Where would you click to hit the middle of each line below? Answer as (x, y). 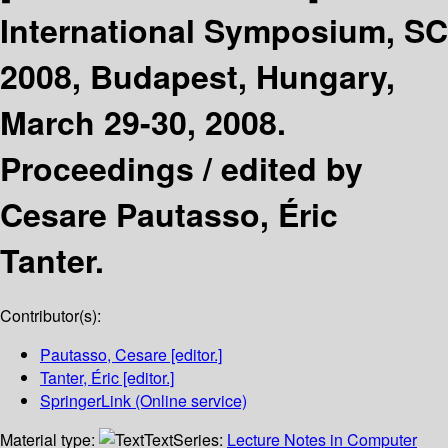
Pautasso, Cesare (103, 355)
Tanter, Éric (79, 378)
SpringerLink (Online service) (143, 401)
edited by (292, 167)
